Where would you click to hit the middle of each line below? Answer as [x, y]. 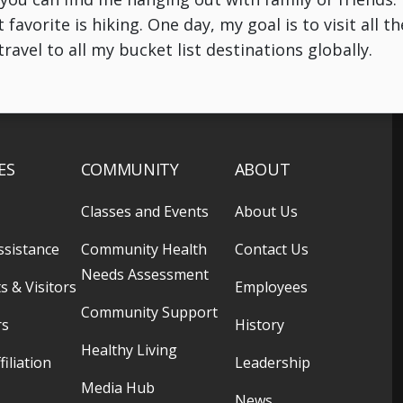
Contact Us [271, 249]
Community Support [149, 312]
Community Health [143, 249]
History [259, 324]
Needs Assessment [144, 274]
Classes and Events [144, 211]
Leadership [272, 362]
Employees [271, 287]
